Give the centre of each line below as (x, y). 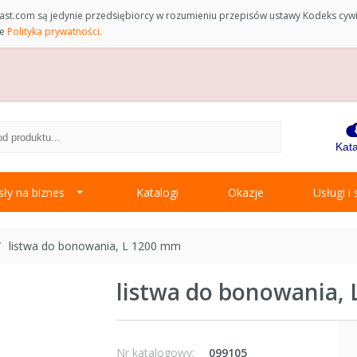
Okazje (246, 192)
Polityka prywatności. (55, 31)
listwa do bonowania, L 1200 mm (95, 246)
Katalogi (157, 192)
